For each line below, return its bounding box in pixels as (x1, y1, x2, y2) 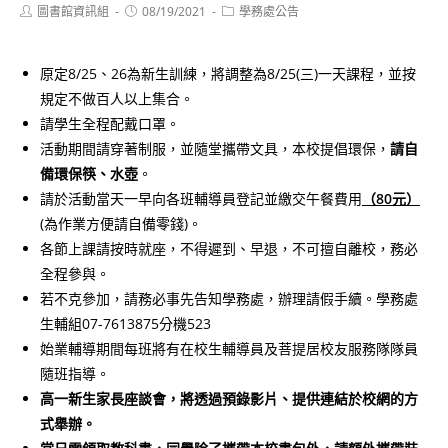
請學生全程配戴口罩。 (40, 113, 180, 133)
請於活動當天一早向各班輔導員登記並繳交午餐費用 (40, 188, 362, 208)
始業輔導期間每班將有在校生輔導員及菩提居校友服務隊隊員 (40, 338, 418, 358)
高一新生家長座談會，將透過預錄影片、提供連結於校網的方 (40, 388, 418, 408)
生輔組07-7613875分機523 (40, 313, 211, 333)
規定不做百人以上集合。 (40, 88, 194, 108)
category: (221, 16, 273, 34)
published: (124, 16, 181, 34)
